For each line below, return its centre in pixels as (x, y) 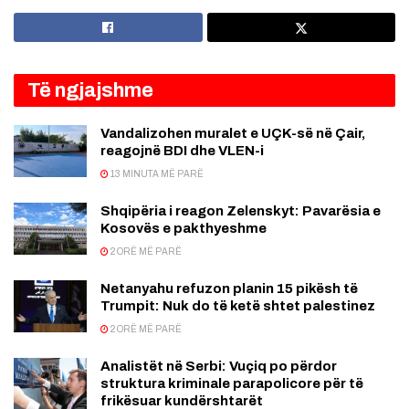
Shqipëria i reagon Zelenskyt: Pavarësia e (241, 210)
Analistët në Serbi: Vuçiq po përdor (219, 366)
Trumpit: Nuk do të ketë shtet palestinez (238, 305)
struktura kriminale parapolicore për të (232, 383)
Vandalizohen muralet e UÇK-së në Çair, (233, 133)
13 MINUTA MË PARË (156, 173)
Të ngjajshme (90, 90)
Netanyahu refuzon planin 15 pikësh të (229, 288)
